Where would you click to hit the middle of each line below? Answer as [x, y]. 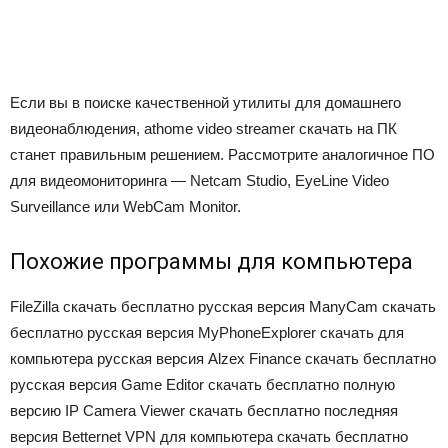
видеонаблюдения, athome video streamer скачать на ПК [203, 128]
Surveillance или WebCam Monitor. [125, 206]
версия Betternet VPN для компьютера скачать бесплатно [209, 436]
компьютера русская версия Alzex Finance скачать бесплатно [223, 358]
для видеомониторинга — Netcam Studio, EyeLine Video [199, 180]
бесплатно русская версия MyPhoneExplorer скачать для [207, 332]
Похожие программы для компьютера [211, 261]
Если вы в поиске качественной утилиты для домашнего [205, 102]
